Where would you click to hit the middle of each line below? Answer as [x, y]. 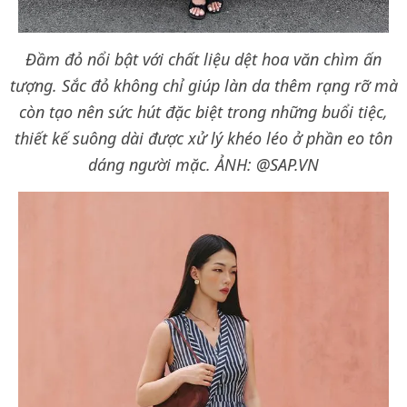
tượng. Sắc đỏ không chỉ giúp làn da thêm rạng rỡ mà [203, 85]
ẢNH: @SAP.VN [267, 164]
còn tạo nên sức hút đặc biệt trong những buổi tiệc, [203, 111]
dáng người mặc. [152, 164]
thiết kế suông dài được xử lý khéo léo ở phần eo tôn [203, 138]
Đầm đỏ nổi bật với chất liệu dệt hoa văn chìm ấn [203, 59]
